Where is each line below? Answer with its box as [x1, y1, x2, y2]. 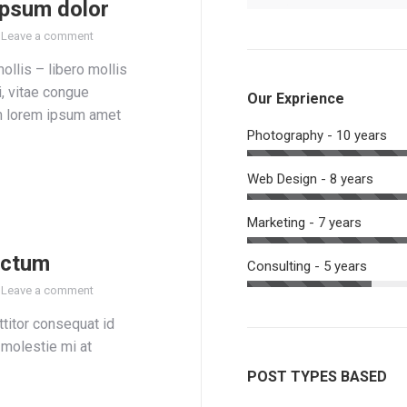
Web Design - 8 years [247, 171, 373, 187]
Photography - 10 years [247, 127, 387, 144]
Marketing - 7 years [247, 214, 362, 231]
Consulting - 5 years [247, 258, 367, 274]
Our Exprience [247, 90, 344, 107]
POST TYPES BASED [247, 368, 387, 385]
